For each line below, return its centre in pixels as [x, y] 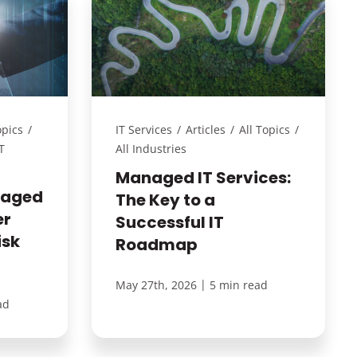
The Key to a [165, 200]
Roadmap [156, 245]
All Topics [264, 130]
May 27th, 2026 [156, 285]
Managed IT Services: [203, 178]
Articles [205, 130]
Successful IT [169, 223]
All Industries [151, 149]
